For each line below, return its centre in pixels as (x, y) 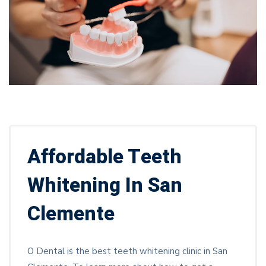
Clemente (71, 214)
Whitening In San (105, 185)
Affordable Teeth (104, 157)
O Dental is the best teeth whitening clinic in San (127, 251)
